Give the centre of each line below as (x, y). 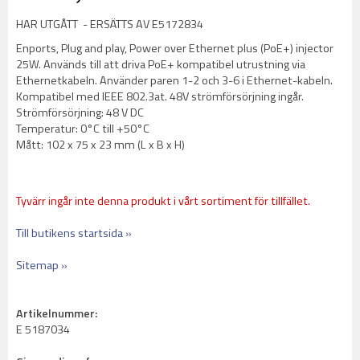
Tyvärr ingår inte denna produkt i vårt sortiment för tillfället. (163, 201)
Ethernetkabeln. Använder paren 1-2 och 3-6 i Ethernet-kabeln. (174, 80)
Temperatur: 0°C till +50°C (83, 129)
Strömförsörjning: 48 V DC (80, 112)
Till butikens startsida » (74, 233)
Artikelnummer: (57, 313)
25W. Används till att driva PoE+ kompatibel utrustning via (161, 64)
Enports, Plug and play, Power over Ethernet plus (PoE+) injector (175, 48)
